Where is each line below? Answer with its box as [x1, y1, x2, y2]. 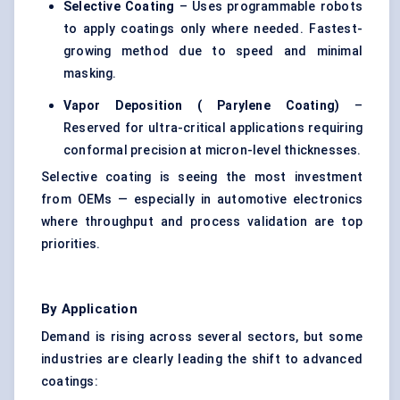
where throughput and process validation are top [41, 214, 362, 229]
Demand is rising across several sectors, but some [41, 329, 362, 345]
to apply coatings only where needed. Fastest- [63, 21, 362, 37]
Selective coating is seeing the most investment [41, 170, 362, 185]
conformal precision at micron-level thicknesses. [63, 143, 362, 158]
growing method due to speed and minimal [63, 44, 362, 59]
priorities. [41, 237, 101, 252]
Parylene [217, 98, 271, 113]
